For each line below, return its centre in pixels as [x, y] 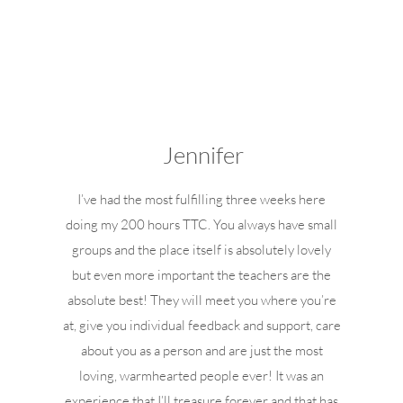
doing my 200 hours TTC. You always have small [202, 224]
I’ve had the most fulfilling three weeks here [202, 199]
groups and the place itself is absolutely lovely [202, 250]
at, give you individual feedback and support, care [201, 325]
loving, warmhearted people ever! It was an [202, 376]
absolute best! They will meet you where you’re [201, 300]
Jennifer [203, 155]
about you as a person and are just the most [201, 350]
